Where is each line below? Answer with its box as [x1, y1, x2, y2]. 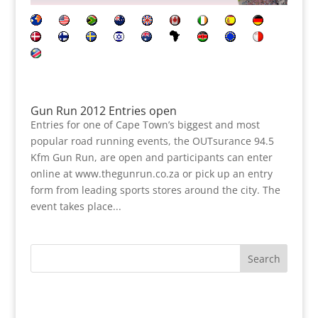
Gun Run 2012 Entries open [30, 103, 177, 119]
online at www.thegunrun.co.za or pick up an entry [30, 167, 273, 181]
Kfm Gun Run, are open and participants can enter [30, 150, 273, 165]
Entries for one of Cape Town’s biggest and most [30, 118, 260, 132]
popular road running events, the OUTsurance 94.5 [30, 134, 274, 148]
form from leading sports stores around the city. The [30, 183, 280, 197]
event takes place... [30, 199, 121, 214]
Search [247, 252, 280, 266]
